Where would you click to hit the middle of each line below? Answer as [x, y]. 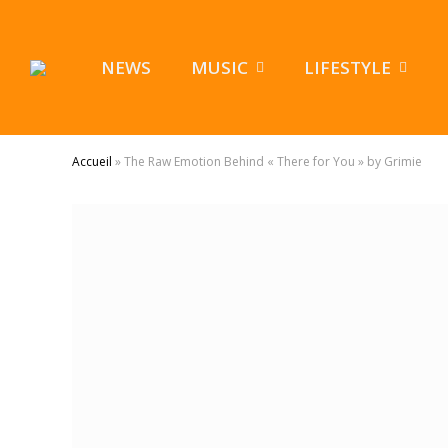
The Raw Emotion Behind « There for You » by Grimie [273, 161]
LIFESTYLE [347, 67]
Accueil [92, 161]
